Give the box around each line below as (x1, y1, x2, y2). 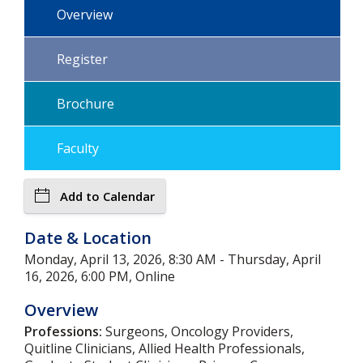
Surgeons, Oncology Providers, (102, 322, 293, 340)
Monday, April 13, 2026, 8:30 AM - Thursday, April (24, 250, 321, 268)
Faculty (57, 139, 99, 157)
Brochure (57, 95, 114, 113)
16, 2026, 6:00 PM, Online (24, 267, 175, 285)
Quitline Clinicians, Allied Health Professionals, (24, 340, 305, 357)
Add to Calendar (60, 188, 155, 204)
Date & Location (24, 227, 152, 249)
